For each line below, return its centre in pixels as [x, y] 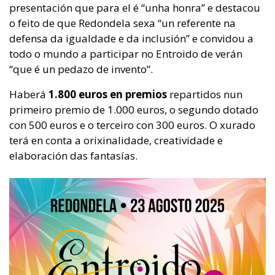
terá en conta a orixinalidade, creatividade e [116, 141]
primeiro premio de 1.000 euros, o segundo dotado [134, 110]
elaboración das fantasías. [73, 156]
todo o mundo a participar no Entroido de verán [126, 54]
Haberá [28, 95]
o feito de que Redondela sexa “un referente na [122, 23]
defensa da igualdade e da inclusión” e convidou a [131, 39]
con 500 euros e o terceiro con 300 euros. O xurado [132, 125]
